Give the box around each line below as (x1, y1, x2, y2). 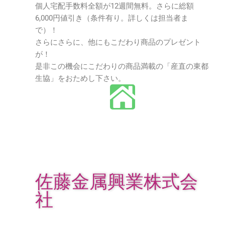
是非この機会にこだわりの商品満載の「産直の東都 (35, 62, 208, 71)
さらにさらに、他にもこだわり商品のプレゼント (35, 38, 201, 47)
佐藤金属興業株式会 (35, 171, 198, 192)
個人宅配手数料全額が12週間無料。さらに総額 (35, 2, 194, 11)
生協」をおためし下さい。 (35, 74, 126, 83)
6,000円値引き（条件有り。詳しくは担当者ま (35, 14, 188, 23)
